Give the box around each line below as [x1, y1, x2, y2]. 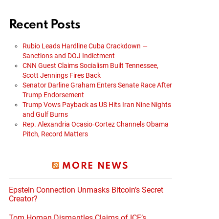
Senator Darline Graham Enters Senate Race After [22, 81, 172, 89]
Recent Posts [9, 18, 81, 31]
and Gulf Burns [22, 110, 68, 118]
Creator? [9, 194, 38, 203]
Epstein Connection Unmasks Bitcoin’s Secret [9, 185, 163, 195]
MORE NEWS [62, 161, 129, 171]
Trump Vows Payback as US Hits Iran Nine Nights [22, 100, 171, 109]
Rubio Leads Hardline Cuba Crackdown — [22, 42, 148, 50]
